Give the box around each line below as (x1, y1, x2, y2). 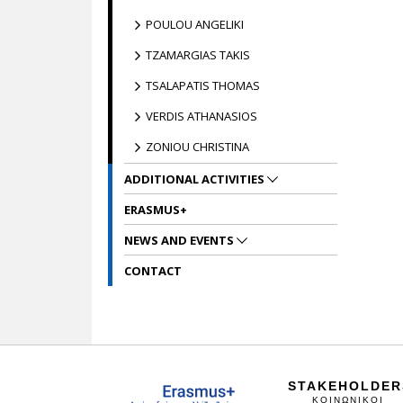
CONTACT (124, 263, 182, 279)
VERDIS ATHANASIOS (146, 108, 257, 124)
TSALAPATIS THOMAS (146, 77, 260, 94)
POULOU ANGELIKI (146, 16, 244, 32)
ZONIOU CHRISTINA (146, 139, 249, 155)
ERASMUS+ (124, 201, 187, 218)
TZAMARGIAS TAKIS (146, 47, 250, 63)
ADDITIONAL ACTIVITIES (124, 171, 267, 187)
